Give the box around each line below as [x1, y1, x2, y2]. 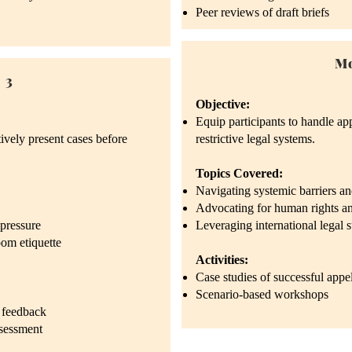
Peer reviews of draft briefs [196, 5, 329, 19]
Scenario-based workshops [196, 288, 328, 301]
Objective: [196, 97, 250, 111]
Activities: [196, 253, 248, 266]
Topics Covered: [196, 167, 283, 180]
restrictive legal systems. [196, 132, 315, 145]
